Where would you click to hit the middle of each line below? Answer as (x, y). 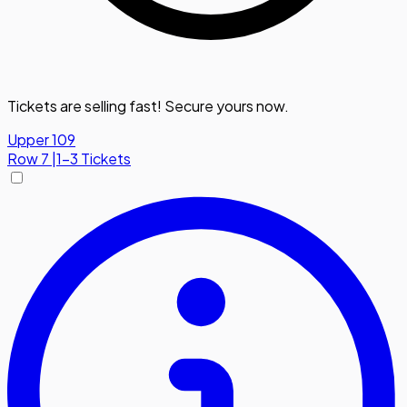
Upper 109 (41, 140)
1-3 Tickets (94, 159)
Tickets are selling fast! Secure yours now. (148, 106)
